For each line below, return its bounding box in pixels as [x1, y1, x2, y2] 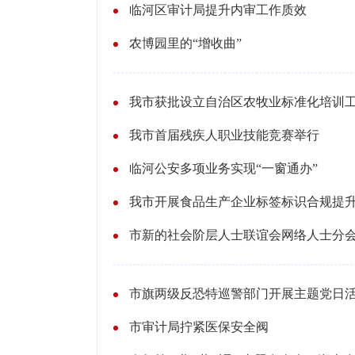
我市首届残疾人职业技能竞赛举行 [129, 128, 319, 142]
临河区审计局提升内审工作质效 [129, 3, 307, 17]
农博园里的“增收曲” [129, 36, 242, 50]
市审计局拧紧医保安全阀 [129, 320, 269, 334]
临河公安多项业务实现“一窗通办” [129, 162, 318, 175]
